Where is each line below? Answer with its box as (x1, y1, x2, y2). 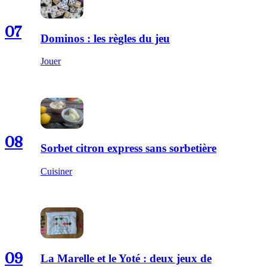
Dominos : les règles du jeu (41, 32, 170, 45)
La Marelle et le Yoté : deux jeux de (41, 252, 212, 265)
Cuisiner (41, 166, 72, 177)
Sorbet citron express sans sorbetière (41, 142, 216, 155)
